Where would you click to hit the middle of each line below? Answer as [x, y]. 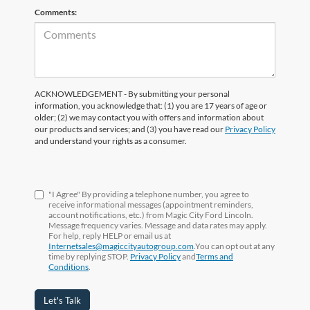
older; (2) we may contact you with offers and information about [149, 117]
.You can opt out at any [234, 246]
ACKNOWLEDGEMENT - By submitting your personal [132, 93]
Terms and [215, 256]
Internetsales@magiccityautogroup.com [121, 246]
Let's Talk [62, 300]
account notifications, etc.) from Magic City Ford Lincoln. [151, 215]
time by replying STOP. [89, 256]
